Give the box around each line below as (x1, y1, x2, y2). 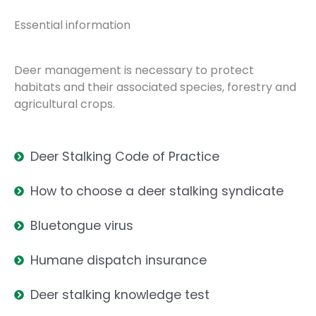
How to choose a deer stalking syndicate (30, 183, 284, 200)
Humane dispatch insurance (30, 252, 207, 269)
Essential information (14, 17, 130, 33)
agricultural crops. (14, 96, 115, 112)
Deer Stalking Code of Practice (30, 148, 219, 165)
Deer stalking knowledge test (30, 286, 209, 303)
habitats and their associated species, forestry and (14, 79, 296, 95)
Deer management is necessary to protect (14, 62, 254, 78)
